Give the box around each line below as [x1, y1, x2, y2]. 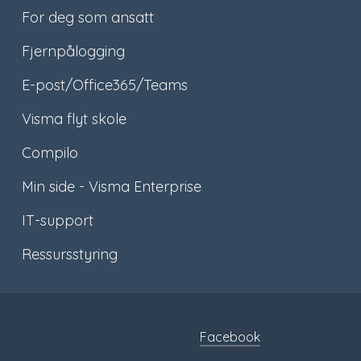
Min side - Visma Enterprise [21, 177, 201, 197]
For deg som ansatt [21, 8, 154, 27]
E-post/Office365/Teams [21, 76, 188, 95]
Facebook [200, 329, 260, 346]
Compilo [21, 143, 78, 163]
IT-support [21, 211, 93, 230]
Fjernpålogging [21, 42, 125, 61]
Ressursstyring [21, 245, 118, 264]
